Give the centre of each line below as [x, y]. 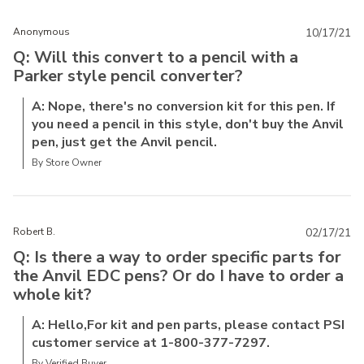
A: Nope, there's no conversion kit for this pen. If [184, 107]
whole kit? [52, 295]
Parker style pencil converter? [128, 76]
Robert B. [34, 232]
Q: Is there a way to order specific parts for [177, 258]
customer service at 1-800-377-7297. [151, 343]
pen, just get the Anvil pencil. [124, 143]
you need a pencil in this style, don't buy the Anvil [188, 125]
